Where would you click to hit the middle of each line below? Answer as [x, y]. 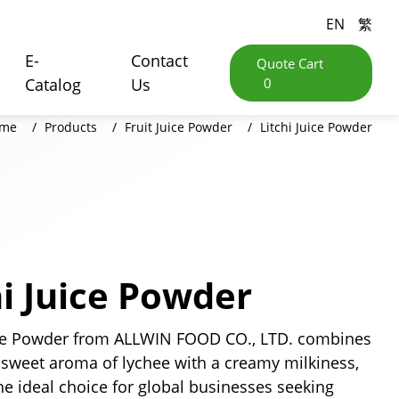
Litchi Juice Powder [316, 127]
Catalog [53, 85]
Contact [159, 61]
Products [71, 127]
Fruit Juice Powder [179, 127]
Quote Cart [289, 63]
